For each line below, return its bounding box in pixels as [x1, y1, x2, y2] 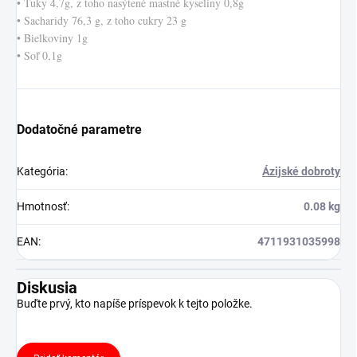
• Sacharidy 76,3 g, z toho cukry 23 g [17, 12, 186, 28]
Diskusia [17, 277, 77, 297]
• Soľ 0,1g [17, 47, 62, 63]
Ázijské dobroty [262, 164, 340, 178]
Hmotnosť [17, 199, 67, 213]
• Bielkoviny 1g [17, 29, 88, 45]
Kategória [17, 164, 65, 178]
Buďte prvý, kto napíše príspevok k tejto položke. [17, 296, 253, 310]
